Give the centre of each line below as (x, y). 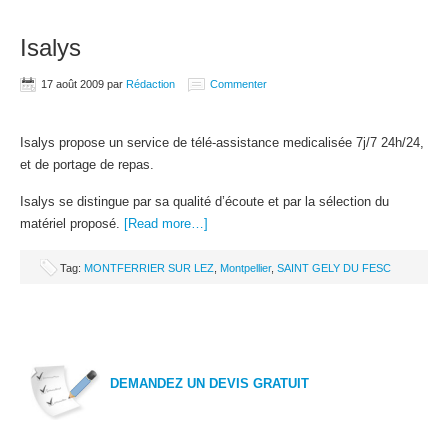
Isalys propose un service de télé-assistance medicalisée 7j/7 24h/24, (222, 142)
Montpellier (245, 268)
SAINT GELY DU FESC (334, 268)
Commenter (238, 84)
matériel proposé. (72, 223)
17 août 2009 (72, 84)
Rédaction (150, 84)
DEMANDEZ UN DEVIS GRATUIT (209, 383)
